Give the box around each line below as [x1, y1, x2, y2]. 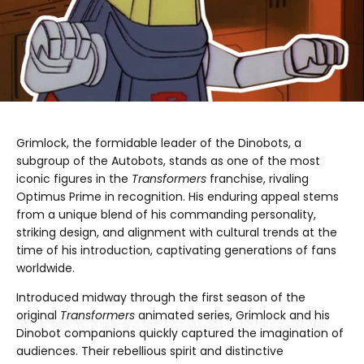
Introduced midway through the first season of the [16, 289, 305, 306]
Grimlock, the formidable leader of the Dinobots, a [16, 135, 301, 152]
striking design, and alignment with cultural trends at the [16, 224, 337, 241]
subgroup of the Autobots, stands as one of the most [16, 153, 320, 170]
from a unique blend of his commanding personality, [16, 206, 316, 223]
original [16, 307, 60, 324]
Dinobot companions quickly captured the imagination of [16, 325, 344, 342]
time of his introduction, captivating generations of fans [16, 242, 336, 259]
